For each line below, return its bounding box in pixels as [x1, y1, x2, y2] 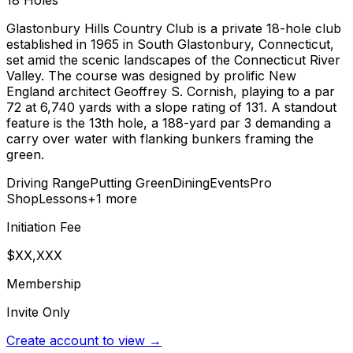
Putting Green [90, 175, 173, 191]
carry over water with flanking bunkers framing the [6, 131, 314, 147]
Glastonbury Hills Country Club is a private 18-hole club [6, 20, 341, 37]
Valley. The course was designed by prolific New [6, 68, 296, 84]
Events [210, 175, 250, 191]
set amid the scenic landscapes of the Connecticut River [6, 52, 340, 69]
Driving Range [6, 175, 90, 191]
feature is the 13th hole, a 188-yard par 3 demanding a [6, 115, 331, 132]
